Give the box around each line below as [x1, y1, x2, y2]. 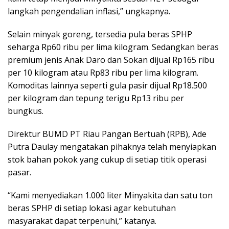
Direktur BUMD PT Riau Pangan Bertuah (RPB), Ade [8, 128, 207, 140]
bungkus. [8, 105, 43, 117]
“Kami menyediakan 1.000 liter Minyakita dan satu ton [8, 190, 213, 201]
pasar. [8, 167, 31, 178]
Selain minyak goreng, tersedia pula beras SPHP [8, 29, 192, 40]
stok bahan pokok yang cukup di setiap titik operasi [8, 154, 207, 165]
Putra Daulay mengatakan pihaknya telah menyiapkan [8, 141, 216, 152]
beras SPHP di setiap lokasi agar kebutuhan [8, 202, 176, 214]
